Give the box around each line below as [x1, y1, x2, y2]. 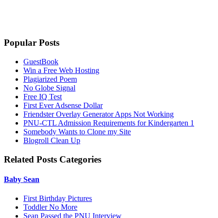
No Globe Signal [23, 83, 75, 92]
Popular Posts [4, 37, 59, 48]
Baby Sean [4, 175, 39, 183]
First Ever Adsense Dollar [23, 101, 103, 109]
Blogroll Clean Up [23, 136, 80, 145]
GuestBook [23, 57, 58, 66]
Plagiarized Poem [23, 74, 77, 83]
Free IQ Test [23, 92, 62, 101]
